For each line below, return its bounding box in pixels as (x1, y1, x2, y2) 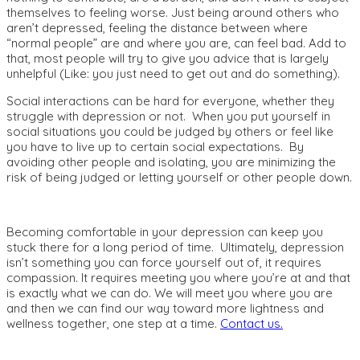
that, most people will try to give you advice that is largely (6, 51, 329, 67)
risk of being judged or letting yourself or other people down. (6, 170, 352, 186)
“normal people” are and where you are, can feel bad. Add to (6, 35, 346, 51)
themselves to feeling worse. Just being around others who (6, 5, 339, 21)
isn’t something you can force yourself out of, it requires (6, 255, 321, 271)
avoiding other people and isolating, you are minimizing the (6, 154, 336, 170)
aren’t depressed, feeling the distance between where (6, 20, 308, 36)
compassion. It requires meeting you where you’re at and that (6, 270, 350, 286)
